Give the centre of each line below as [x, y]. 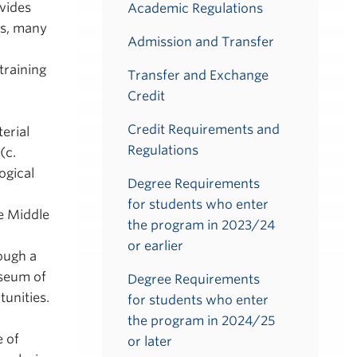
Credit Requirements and [204, 129]
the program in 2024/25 [201, 321]
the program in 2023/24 [201, 225]
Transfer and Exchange [198, 75]
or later [150, 341]
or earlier [155, 246]
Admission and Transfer [201, 42]
